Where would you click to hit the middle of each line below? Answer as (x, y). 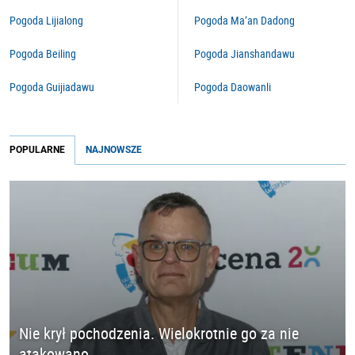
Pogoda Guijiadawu (52, 87)
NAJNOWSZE (114, 150)
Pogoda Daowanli (233, 87)
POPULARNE (37, 150)
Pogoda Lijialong (46, 20)
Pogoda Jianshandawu (244, 53)
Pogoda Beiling (43, 53)
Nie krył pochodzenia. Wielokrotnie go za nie (159, 334)
